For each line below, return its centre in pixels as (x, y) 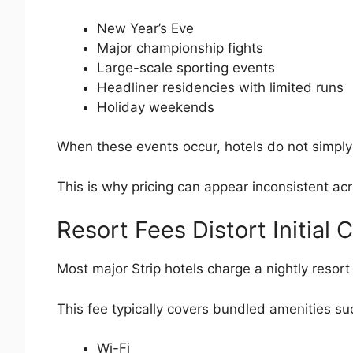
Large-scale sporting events (186, 67)
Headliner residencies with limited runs (220, 87)
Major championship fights (180, 48)
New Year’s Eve (145, 28)
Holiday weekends (156, 107)
